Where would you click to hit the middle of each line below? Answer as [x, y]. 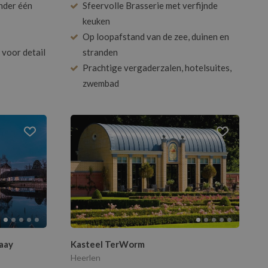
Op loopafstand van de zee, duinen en [156, 37]
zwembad [101, 83]
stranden [100, 52]
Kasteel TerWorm [108, 244]
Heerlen [86, 258]
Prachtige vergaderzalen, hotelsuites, [157, 68]
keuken [96, 21]
